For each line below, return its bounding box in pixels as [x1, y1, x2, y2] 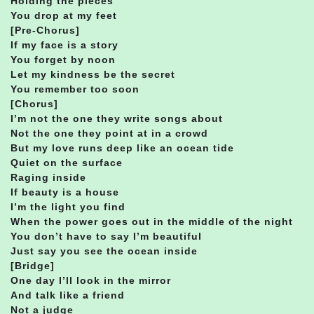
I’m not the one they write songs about [11, 112, 223, 124]
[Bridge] [11, 259, 55, 271]
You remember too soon [11, 83, 139, 95]
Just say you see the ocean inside [11, 245, 198, 257]
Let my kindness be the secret [11, 68, 175, 80]
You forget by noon [11, 53, 116, 65]
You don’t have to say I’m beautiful [11, 230, 202, 242]
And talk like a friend [11, 289, 125, 301]
